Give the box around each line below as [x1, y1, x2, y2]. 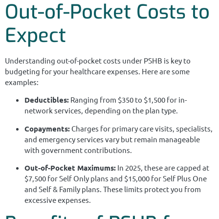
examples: [5, 77, 39, 87]
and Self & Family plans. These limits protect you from [24, 184, 201, 194]
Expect [5, 22, 66, 48]
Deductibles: [24, 95, 69, 105]
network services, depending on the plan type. [24, 106, 178, 115]
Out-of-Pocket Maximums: [24, 162, 116, 173]
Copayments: [24, 123, 70, 133]
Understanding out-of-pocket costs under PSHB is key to [5, 55, 191, 65]
